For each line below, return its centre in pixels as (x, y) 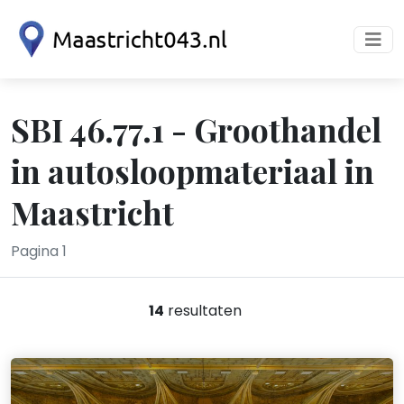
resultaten (202, 311)
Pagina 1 (39, 251)
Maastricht (92, 212)
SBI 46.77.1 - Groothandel (196, 129)
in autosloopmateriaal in (193, 170)
